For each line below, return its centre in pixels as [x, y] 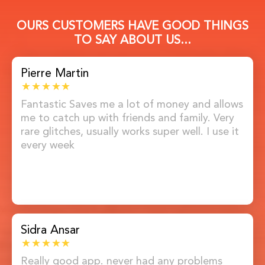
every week [48, 144]
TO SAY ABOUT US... [132, 40]
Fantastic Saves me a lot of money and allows [132, 104]
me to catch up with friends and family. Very [127, 117]
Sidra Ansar [50, 229]
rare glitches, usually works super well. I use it [130, 131]
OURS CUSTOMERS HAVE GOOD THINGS [132, 26]
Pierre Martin [55, 72]
